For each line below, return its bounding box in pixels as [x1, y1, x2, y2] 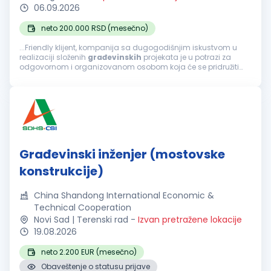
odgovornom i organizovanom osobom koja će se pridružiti [19, 62, 239, 72]
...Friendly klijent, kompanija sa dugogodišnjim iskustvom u [19, 42, 237, 53]
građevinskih [88, 52, 142, 62]
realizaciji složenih [19, 52, 88, 62]
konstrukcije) [19, 163, 103, 180]
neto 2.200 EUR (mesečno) [41, 247, 137, 257]
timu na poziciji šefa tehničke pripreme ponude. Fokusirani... [19, 71, 237, 82]
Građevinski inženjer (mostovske [19, 146, 225, 163]
